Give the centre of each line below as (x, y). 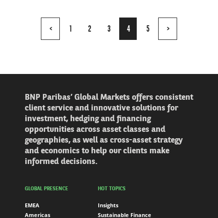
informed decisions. (61, 162)
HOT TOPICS (112, 189)
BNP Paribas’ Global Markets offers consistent (109, 97)
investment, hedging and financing (88, 119)
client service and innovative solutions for (101, 108)
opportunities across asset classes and (95, 129)
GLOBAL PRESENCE (46, 189)
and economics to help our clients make (97, 151)
